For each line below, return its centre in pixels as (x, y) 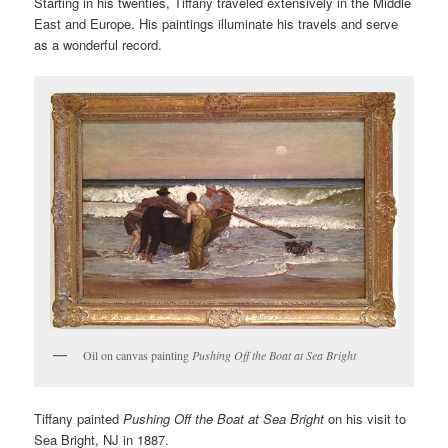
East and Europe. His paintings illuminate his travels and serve (216, 23)
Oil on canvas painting (138, 355)
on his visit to (365, 418)
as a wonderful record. (98, 44)
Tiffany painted (79, 418)
